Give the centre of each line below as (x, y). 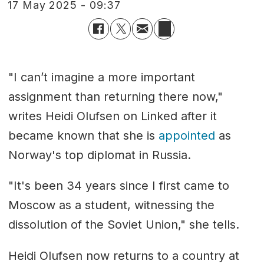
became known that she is (83, 135)
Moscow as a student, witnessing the (111, 205)
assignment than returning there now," (115, 96)
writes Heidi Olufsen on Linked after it (112, 116)
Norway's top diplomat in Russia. (101, 155)
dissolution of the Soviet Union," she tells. (123, 225)
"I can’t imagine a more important (101, 77)
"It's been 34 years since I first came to (118, 186)
